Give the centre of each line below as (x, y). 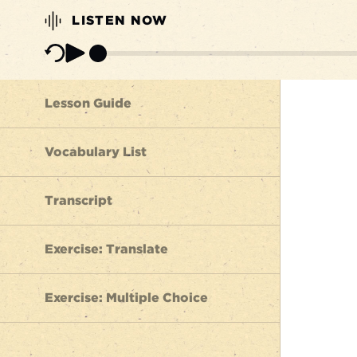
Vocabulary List (96, 152)
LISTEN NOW (118, 20)
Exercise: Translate (106, 249)
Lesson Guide (88, 103)
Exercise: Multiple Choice (126, 298)
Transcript (78, 200)
